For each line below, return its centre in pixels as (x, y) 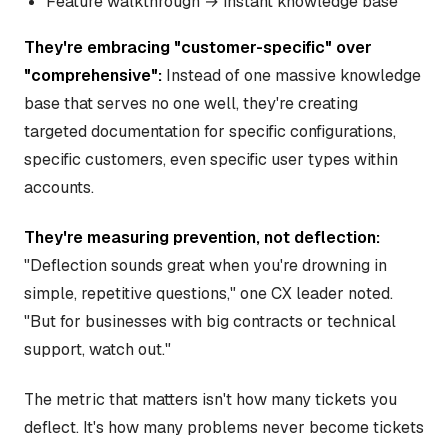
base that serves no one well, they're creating (191, 103)
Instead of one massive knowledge (291, 75)
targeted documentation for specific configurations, (210, 131)
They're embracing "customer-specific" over (198, 47)
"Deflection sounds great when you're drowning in (205, 265)
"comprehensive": (93, 75)
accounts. (59, 187)
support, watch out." (97, 349)
